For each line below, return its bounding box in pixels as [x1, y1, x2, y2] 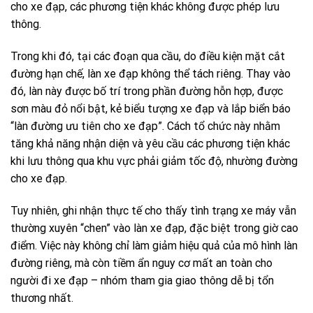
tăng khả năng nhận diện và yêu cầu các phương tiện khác [10, 137, 290, 151]
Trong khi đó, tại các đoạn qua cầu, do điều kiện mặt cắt [10, 50, 285, 64]
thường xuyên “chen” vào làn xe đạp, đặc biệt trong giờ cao [10, 221, 298, 235]
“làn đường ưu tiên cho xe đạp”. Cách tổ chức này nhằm [10, 119, 280, 133]
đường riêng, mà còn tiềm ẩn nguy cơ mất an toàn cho [10, 256, 272, 270]
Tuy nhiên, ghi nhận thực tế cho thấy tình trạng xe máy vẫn [10, 203, 296, 217]
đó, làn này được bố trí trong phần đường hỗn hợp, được [10, 85, 283, 99]
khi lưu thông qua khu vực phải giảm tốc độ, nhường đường [10, 154, 298, 168]
